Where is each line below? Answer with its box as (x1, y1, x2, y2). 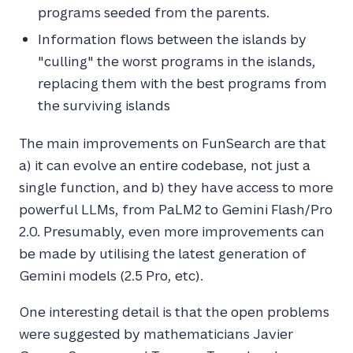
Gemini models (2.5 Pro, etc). (19, 266, 203, 284)
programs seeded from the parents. (38, 3, 269, 21)
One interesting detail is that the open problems (19, 303, 329, 321)
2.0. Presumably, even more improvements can (19, 222, 325, 240)
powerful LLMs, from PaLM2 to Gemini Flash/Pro (19, 200, 333, 218)
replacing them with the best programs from (38, 74, 327, 92)
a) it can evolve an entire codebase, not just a (19, 156, 310, 174)
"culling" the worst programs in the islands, (38, 52, 316, 70)
